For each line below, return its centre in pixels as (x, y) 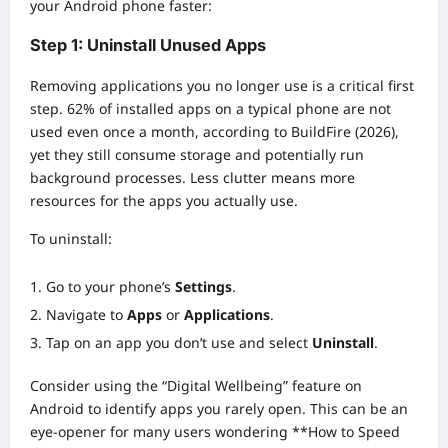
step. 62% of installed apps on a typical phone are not (210, 108)
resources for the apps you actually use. (164, 200)
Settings (203, 286)
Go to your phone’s (110, 286)
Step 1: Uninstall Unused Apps (148, 45)
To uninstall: (71, 238)
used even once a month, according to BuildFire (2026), (214, 131)
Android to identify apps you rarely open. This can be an (219, 408)
